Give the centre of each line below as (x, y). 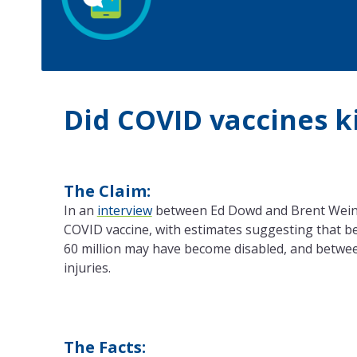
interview (124, 211)
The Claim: (107, 191)
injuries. (87, 268)
